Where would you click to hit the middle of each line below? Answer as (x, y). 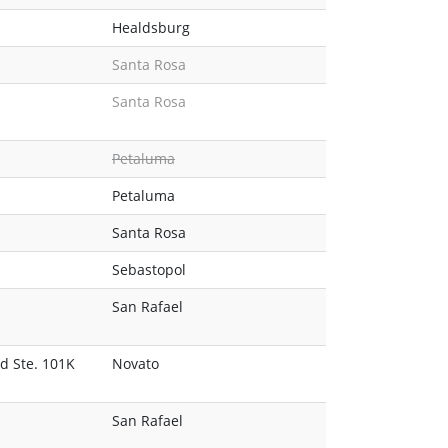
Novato (135, 364)
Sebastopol (149, 270)
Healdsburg (151, 28)
